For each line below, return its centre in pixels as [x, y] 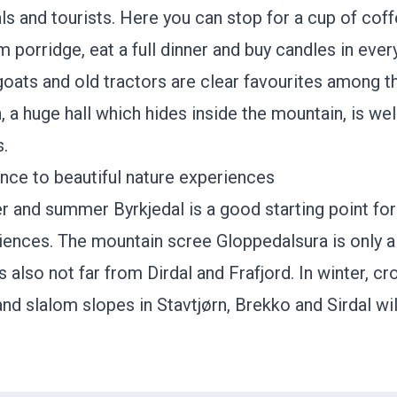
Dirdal [172, 273]
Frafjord [260, 273]
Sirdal [349, 305]
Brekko [265, 305]
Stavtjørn [192, 305]
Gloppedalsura [274, 241]
